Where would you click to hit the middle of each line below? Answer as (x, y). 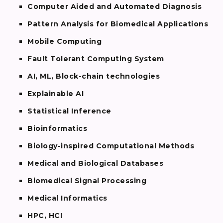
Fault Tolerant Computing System (96, 58)
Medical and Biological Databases (95, 163)
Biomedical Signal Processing (87, 180)
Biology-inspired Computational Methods (111, 146)
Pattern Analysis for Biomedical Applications (118, 24)
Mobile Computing (64, 41)
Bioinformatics (57, 128)
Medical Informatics (67, 198)
